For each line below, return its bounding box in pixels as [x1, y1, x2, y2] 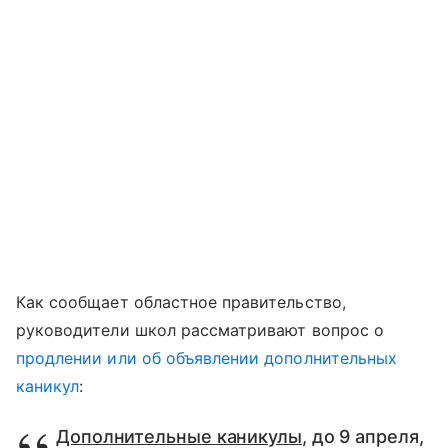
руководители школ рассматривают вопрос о [16, 320, 384, 340]
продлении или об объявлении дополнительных [16, 348, 398, 368]
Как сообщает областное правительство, [16, 292, 346, 312]
